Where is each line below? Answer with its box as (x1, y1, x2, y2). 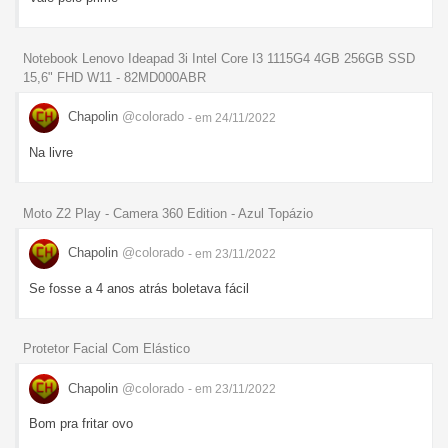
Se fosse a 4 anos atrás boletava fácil (29, 280, 249, 296)
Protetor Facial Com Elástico (23, 341, 190, 357)
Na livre (29, 144, 73, 160)
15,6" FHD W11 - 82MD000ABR (23, 69, 206, 85)
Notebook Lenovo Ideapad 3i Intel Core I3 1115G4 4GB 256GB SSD (23, 50, 415, 66)
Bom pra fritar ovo (29, 416, 133, 432)
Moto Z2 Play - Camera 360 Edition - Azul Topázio (23, 205, 313, 221)
